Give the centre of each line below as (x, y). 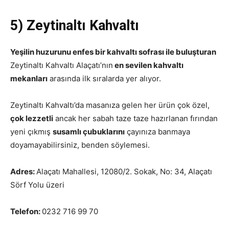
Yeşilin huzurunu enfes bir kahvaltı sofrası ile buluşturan (113, 52)
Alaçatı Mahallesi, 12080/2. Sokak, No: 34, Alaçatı (124, 171)
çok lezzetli (32, 118)
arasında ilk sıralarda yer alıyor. (104, 78)
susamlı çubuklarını (89, 132)
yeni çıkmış (31, 132)
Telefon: (26, 211)
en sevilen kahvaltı (148, 65)
